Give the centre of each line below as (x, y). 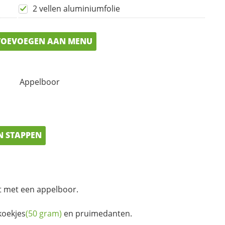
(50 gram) (44, 213)
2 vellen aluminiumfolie (76, 8)
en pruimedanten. (97, 213)
